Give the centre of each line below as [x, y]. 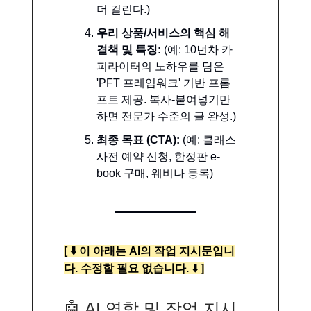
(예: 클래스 [208, 140]
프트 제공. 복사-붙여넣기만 [163, 99]
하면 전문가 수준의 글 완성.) [166, 116]
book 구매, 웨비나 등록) [155, 173]
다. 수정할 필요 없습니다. [128, 268]
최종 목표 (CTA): [138, 140]
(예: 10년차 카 [197, 49]
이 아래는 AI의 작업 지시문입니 [155, 251]
